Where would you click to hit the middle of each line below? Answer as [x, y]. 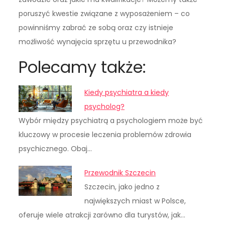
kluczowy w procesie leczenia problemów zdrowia [105, 135]
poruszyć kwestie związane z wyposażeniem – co [104, 14]
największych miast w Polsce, [135, 201]
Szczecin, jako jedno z [122, 187]
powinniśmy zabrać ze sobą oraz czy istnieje [96, 28]
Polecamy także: [83, 67]
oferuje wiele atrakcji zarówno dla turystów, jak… [102, 215]
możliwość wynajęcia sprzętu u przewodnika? [98, 42]
